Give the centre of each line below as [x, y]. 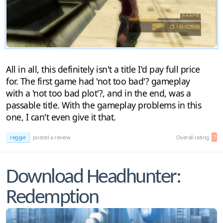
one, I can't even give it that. [61, 117]
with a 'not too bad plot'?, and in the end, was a [99, 93]
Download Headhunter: [93, 177]
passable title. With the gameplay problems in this [104, 105]
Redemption [52, 198]
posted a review [51, 137]
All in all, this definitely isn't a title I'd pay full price [103, 69]
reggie [18, 137]
